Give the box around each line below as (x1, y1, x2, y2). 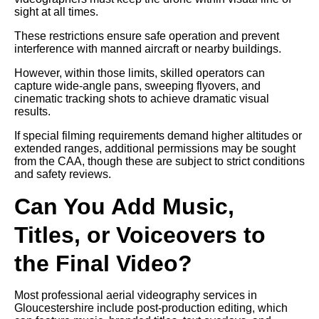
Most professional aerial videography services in (14, 288, 257, 301)
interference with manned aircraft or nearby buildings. (14, 42, 281, 55)
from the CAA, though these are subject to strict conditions (14, 155, 305, 167)
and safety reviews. (14, 167, 111, 180)
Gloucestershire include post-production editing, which (14, 301, 288, 314)
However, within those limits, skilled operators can (14, 66, 265, 79)
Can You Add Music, (14, 193, 234, 219)
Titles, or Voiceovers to (14, 221, 266, 248)
